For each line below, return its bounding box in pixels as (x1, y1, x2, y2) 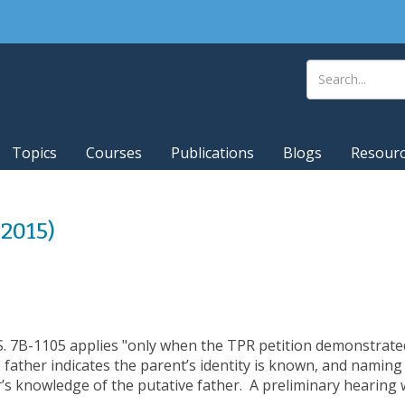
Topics (12, 143, 57, 164)
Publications (171, 143, 254, 164)
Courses (86, 143, 142, 164)
